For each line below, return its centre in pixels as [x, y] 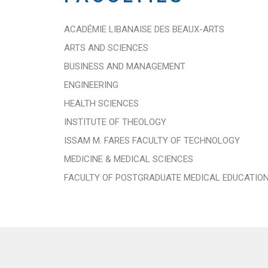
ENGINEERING [91, 85]
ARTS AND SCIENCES [106, 48]
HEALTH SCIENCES [101, 103]
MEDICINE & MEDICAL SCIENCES [129, 159]
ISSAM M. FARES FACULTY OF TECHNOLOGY [152, 141]
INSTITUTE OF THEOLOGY [115, 122]
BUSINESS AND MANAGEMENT [125, 66]
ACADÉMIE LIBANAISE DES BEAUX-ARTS [144, 29]
